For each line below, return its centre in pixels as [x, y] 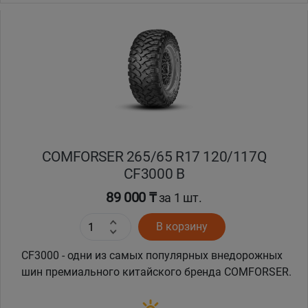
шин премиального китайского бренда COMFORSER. [156, 272]
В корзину [181, 227]
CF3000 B [154, 174]
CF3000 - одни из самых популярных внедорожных [152, 256]
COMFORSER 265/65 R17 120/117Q [154, 157]
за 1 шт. [179, 198]
